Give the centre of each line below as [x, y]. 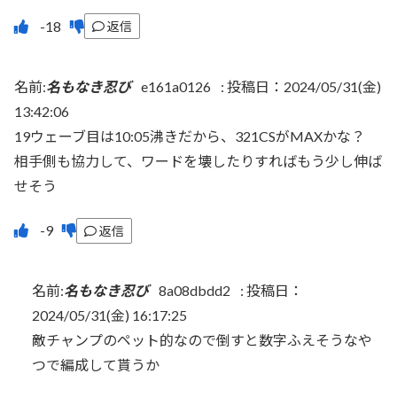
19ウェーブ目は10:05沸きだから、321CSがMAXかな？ [190, 136]
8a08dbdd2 [195, 291]
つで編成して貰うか [96, 365]
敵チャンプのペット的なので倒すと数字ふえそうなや [202, 340]
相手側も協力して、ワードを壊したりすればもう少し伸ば [198, 160]
